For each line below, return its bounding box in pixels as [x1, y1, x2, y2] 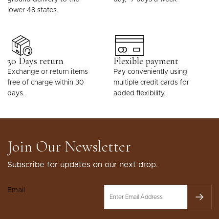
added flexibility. [113, 89, 165, 97]
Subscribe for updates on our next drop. [7, 160, 158, 169]
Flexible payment [113, 55, 178, 67]
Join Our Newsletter [7, 136, 131, 156]
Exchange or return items [7, 68, 88, 75]
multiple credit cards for [113, 79, 189, 86]
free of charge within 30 [7, 79, 84, 86]
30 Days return [7, 55, 64, 67]
